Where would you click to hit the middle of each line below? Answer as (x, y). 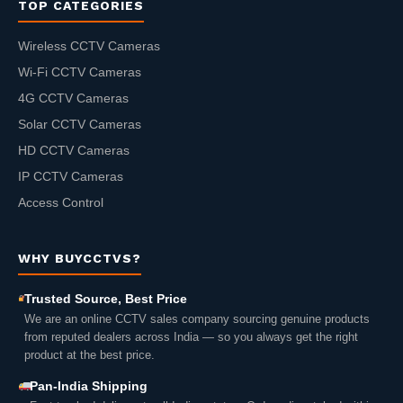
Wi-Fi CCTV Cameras (80, 73)
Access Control (61, 203)
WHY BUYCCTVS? (80, 259)
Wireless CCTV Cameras (89, 47)
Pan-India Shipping (89, 387)
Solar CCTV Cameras (80, 125)
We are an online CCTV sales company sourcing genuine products (197, 319)
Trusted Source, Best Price (105, 300)
